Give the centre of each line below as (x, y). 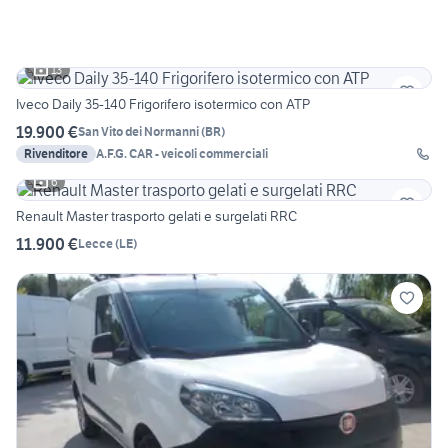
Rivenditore (56, 153)
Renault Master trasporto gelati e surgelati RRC (156, 215)
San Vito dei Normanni (138, 132)
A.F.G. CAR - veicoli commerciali (182, 153)
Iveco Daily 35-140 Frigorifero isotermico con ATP (163, 103)
